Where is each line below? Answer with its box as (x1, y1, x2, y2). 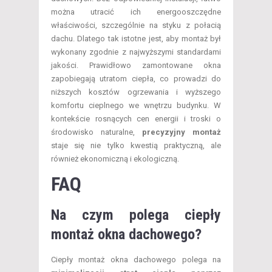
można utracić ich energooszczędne (51, 7, 221, 17)
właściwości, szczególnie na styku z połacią (51, 21, 221, 30)
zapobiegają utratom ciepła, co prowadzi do (51, 74, 221, 84)
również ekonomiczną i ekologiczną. (51, 154, 179, 164)
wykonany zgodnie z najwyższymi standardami (51, 47, 221, 57)
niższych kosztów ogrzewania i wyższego (51, 87, 221, 97)
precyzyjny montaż (142, 127, 221, 137)
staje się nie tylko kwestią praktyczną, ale (51, 141, 221, 151)
